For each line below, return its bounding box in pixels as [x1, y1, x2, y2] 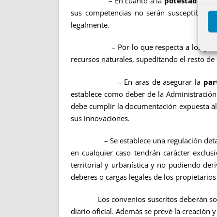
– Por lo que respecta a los [71, 42, 204, 52]
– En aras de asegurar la [71, 77, 203, 87]
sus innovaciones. [71, 113, 130, 123]
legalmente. [71, 19, 109, 30]
